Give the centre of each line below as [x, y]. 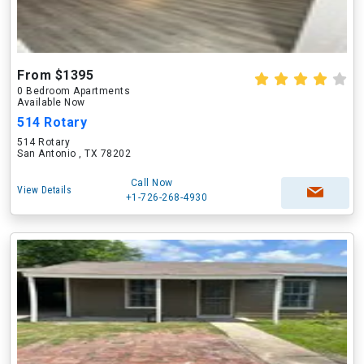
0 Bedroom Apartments [74, 91]
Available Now [51, 102]
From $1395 [55, 75]
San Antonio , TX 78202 [74, 154]
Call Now [152, 183]
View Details [44, 190]
